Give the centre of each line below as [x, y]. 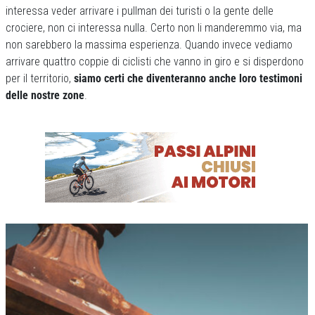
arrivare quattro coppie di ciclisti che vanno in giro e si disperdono [155, 62]
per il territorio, [40, 79]
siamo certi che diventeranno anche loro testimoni [188, 79]
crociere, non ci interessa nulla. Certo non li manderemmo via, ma [154, 28]
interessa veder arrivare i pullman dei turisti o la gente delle [140, 11]
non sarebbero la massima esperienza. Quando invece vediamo [149, 45]
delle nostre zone [45, 96]
